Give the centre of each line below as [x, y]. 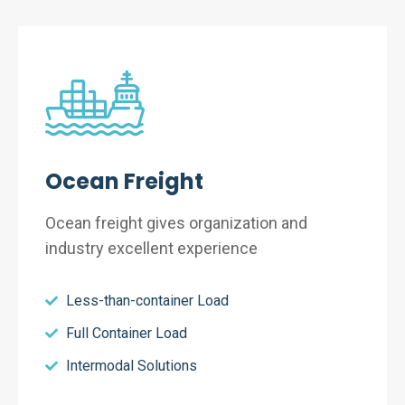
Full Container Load [126, 333]
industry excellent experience [151, 248]
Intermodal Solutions [131, 366]
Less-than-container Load [147, 301]
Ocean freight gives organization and [176, 223]
